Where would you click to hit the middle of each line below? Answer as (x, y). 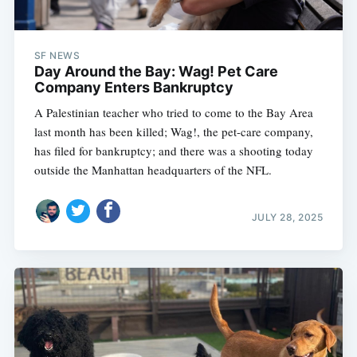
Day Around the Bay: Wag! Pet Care (156, 72)
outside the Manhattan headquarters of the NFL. (153, 170)
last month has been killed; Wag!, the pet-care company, (173, 132)
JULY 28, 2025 (287, 217)
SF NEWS (57, 56)
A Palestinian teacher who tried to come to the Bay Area (173, 113)
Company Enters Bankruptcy (133, 88)
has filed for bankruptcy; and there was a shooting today (173, 151)
